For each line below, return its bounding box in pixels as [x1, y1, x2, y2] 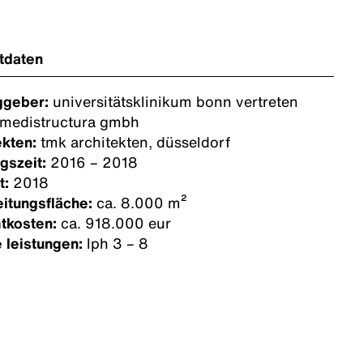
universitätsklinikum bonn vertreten [49, 91, 298, 113]
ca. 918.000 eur [57, 212, 171, 234]
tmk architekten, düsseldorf [41, 131, 230, 153]
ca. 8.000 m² [96, 192, 187, 214]
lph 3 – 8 [83, 233, 148, 254]
